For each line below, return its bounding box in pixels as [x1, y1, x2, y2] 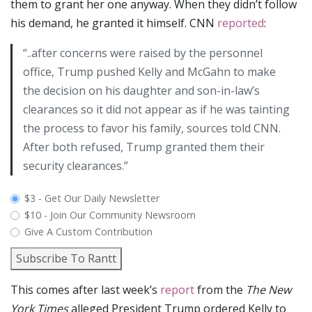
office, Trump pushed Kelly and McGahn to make [23, 64, 276, 80]
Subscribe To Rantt [16, 251, 116, 267]
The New [246, 282, 291, 298]
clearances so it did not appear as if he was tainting [23, 102, 290, 118]
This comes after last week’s [10, 282, 160, 298]
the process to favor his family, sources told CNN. [23, 120, 281, 136]
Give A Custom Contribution [24, 225, 153, 239]
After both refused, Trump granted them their [23, 139, 265, 155]
